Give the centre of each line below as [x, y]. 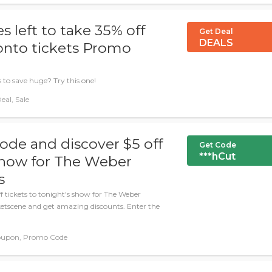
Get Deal [216, 31]
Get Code [218, 145]
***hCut [217, 156]
